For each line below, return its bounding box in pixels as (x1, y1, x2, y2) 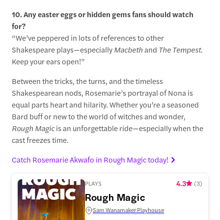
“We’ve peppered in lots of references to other (12, 32, 165, 43)
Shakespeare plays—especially (12, 44, 114, 55)
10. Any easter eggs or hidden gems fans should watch (12, 8, 194, 19)
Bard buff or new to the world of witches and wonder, (12, 110, 186, 121)
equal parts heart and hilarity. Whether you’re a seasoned (12, 99, 199, 110)
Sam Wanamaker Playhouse (92, 205, 164, 214)
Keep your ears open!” (12, 55, 85, 66)
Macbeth (114, 44, 143, 55)
